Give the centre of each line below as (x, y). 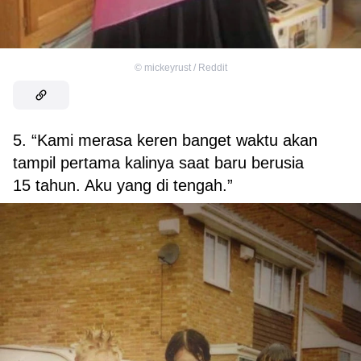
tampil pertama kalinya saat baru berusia (158, 162)
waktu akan (277, 140)
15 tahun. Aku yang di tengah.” (123, 185)
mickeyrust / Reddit (185, 67)
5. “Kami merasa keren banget (122, 140)
